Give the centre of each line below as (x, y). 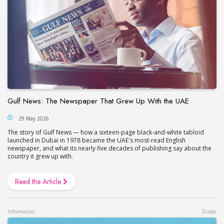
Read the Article (39, 181)
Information (21, 211)
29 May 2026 (34, 118)
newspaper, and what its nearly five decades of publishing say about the (109, 148)
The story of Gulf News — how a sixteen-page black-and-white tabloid (106, 132)
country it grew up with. (40, 156)
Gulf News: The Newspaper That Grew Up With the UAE (98, 101)
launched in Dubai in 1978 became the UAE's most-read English (96, 140)
